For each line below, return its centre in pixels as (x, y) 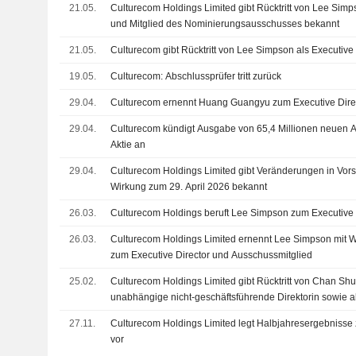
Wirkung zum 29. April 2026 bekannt (189, 186)
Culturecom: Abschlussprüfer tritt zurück (196, 76)
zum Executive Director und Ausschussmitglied (212, 255)
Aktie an (128, 144)
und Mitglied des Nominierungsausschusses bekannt (225, 23)
